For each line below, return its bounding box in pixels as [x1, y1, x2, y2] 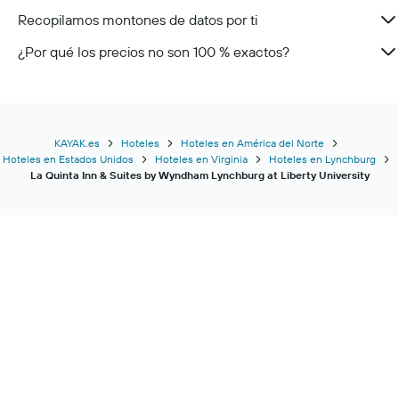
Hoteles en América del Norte [180, 136, 324, 150]
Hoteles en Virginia [154, 152, 248, 166]
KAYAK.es [53, 136, 100, 150]
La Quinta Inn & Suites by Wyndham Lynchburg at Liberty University [29, 168, 370, 182]
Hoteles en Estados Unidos [2, 152, 134, 166]
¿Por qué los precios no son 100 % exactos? [18, 43, 289, 61]
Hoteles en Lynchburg [268, 152, 376, 166]
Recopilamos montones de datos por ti [18, 11, 257, 28]
